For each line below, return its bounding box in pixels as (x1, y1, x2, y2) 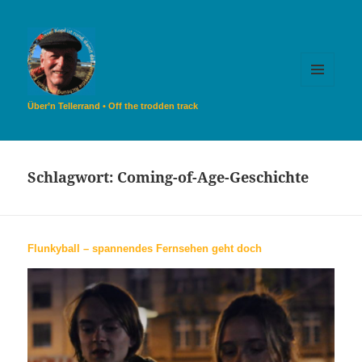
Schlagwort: (27, 167, 118, 187)
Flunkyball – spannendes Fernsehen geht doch (27, 242, 263, 255)
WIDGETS (301, 113, 347, 128)
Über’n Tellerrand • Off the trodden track (27, 101, 199, 112)
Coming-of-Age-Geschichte (117, 167, 309, 187)
